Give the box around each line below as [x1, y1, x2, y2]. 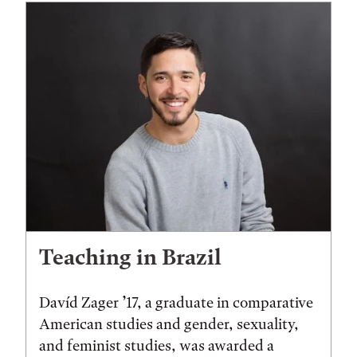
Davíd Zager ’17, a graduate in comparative [39, 292, 313, 312]
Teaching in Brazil [39, 244, 222, 270]
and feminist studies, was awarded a [39, 335, 274, 355]
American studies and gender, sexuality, [39, 314, 299, 333]
